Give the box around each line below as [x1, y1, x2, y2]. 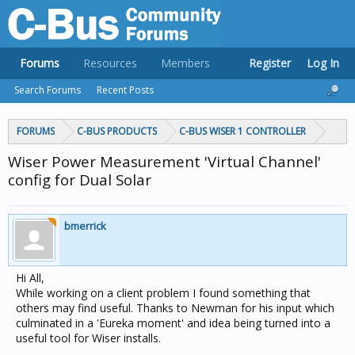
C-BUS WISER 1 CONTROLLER [179, 124, 306, 138]
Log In [307, 55, 339, 71]
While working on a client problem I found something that [16, 285, 311, 300]
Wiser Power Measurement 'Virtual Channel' [8, 151, 321, 171]
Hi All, [16, 270, 44, 285]
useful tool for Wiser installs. [16, 330, 161, 345]
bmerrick [64, 219, 106, 233]
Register [249, 55, 291, 71]
